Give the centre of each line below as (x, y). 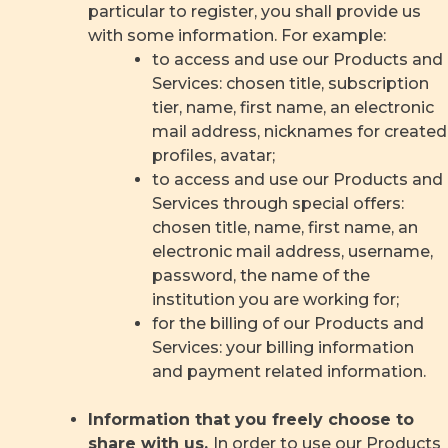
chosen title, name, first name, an (285, 227)
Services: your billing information (283, 347)
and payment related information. (289, 371)
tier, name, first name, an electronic (293, 107)
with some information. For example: (237, 35)
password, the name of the (261, 275)
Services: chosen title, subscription (290, 83)
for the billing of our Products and (288, 323)
